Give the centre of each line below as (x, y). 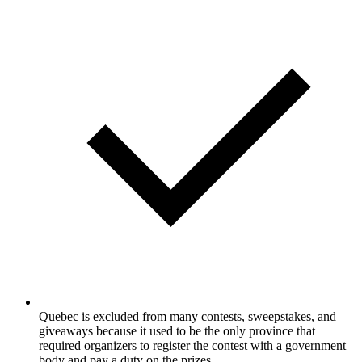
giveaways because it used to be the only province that (177, 330)
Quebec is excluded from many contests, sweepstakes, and (187, 316)
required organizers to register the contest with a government (192, 345)
